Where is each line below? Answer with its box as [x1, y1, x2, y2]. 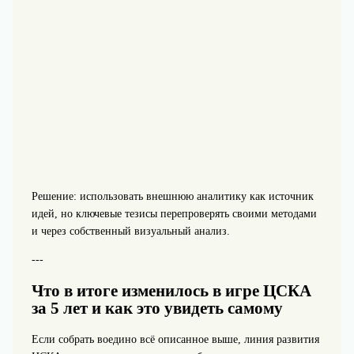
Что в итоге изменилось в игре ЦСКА [31, 281, 311, 301]
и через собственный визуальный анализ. [31, 224, 230, 237]
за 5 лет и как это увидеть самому [31, 299, 283, 318]
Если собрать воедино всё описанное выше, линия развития [31, 333, 319, 345]
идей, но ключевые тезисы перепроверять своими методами [31, 207, 317, 220]
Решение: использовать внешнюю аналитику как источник [31, 190, 314, 202]
